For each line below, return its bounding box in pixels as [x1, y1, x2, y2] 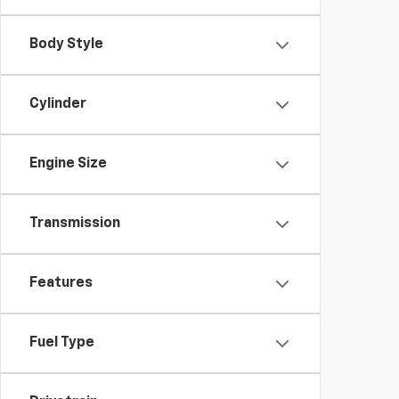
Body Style [29, 37, 103, 52]
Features [29, 276, 93, 290]
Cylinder [29, 97, 86, 111]
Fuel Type [29, 336, 94, 350]
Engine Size [29, 157, 107, 171]
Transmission [29, 216, 120, 231]
